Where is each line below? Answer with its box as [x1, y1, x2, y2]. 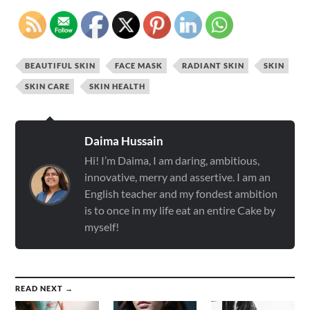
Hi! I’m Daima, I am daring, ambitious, [84, 154, 260, 167]
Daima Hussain [84, 134, 164, 149]
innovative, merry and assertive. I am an [84, 170, 271, 184]
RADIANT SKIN [182, 61, 245, 71]
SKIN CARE [25, 82, 71, 91]
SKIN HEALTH [89, 82, 146, 91]
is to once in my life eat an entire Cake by [84, 203, 276, 217]
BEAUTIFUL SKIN [25, 61, 96, 71]
